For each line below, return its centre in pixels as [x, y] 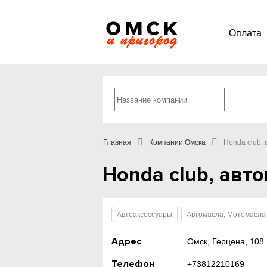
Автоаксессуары [145, 215]
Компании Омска [177, 142]
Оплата [245, 33]
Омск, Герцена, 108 [225, 241]
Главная [117, 142]
